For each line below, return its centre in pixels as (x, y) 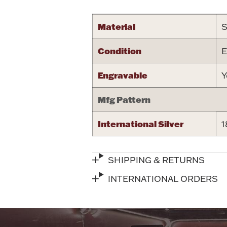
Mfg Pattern (124, 99)
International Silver (141, 123)
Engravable (123, 75)
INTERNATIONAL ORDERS (163, 178)
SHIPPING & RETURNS (157, 160)
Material (117, 26)
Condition (120, 50)
